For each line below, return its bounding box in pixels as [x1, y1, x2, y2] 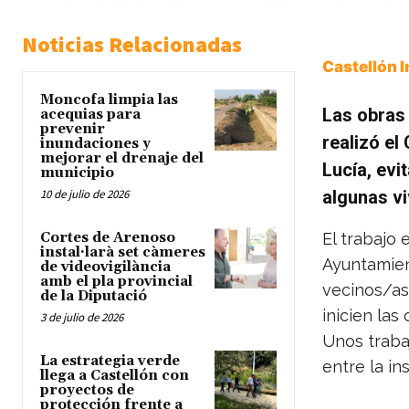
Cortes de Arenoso [40, 228, 175, 246]
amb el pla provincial [40, 272, 193, 290]
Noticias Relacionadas [22, 29, 242, 58]
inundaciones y [40, 134, 151, 152]
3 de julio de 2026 [40, 309, 123, 325]
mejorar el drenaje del [40, 149, 204, 167]
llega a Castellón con [40, 366, 189, 384]
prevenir [40, 120, 105, 138]
